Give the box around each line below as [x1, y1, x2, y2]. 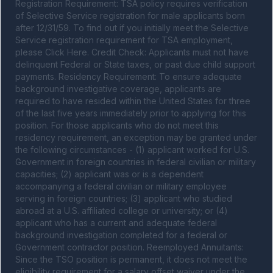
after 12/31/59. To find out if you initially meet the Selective [15, 23, 249, 33]
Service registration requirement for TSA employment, [15, 35, 233, 45]
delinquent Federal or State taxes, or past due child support [15, 59, 255, 69]
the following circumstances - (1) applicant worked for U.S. [15, 144, 249, 155]
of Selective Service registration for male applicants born [15, 10, 245, 21]
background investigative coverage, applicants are [15, 83, 221, 94]
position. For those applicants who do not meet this [15, 120, 219, 130]
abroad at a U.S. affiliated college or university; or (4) [15, 205, 228, 216]
